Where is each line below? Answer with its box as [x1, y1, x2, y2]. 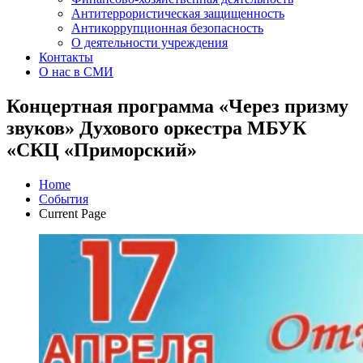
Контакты [39, 50, 93, 65]
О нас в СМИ [39, 65, 113, 79]
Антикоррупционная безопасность [71, 21, 263, 36]
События [39, 192, 88, 207]
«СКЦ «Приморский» [6, 139, 197, 161]
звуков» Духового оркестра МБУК [6, 117, 306, 139]
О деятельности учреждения [71, 36, 228, 50]
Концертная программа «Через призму [6, 96, 348, 117]
